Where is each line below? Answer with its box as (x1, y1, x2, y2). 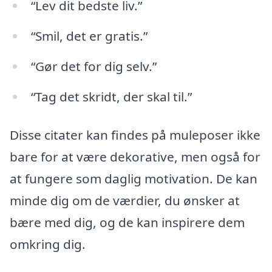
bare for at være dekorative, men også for (10, 148, 260, 166)
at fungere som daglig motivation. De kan (10, 170, 257, 188)
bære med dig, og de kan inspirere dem (10, 214, 245, 231)
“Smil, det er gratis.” (30, 27, 148, 44)
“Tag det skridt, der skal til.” (30, 87, 192, 105)
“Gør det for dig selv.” (30, 57, 157, 75)
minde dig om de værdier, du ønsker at (10, 192, 240, 209)
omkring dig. (10, 236, 86, 253)
